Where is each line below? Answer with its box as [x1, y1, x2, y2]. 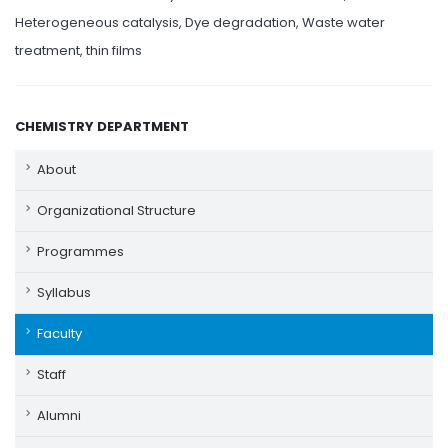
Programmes [37, 242, 124, 261]
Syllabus [37, 283, 91, 302]
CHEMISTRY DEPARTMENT [15, 117, 189, 136]
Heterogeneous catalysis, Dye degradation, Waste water [15, 13, 385, 32]
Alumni [37, 406, 81, 425]
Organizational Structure [37, 201, 196, 220]
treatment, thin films [15, 41, 142, 60]
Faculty [37, 324, 82, 343]
